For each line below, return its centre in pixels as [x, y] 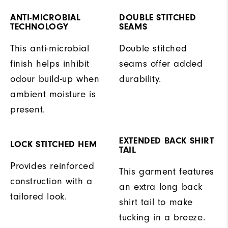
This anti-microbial [50, 49]
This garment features [167, 172]
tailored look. [39, 197]
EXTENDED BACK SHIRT [167, 141]
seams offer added [161, 64]
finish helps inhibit [50, 64]
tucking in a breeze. [162, 218]
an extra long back [161, 187]
